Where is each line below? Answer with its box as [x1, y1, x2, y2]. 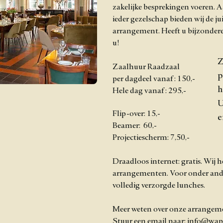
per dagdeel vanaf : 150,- [112, 76, 195, 83]
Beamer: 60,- [112, 122, 157, 130]
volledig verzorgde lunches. [112, 182, 205, 190]
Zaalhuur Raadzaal [112, 64, 181, 71]
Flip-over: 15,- [112, 111, 160, 118]
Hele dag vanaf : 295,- [112, 88, 186, 95]
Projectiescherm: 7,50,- [112, 134, 190, 142]
